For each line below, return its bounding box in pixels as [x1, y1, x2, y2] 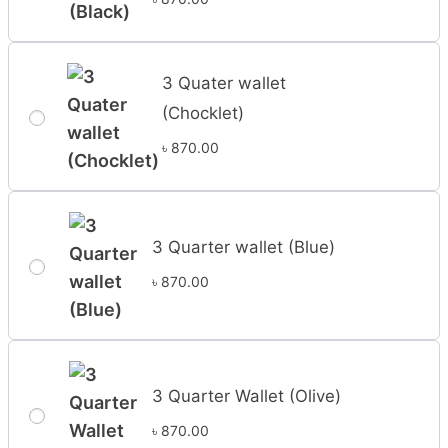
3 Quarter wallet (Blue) [152, 236, 336, 257]
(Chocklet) [162, 102, 245, 123]
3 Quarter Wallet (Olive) [152, 385, 342, 406]
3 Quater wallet [162, 72, 287, 93]
